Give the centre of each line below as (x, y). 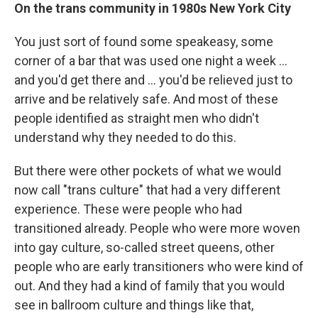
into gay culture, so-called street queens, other (144, 247)
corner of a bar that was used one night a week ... (151, 60)
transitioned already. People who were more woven (157, 228)
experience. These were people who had (128, 209)
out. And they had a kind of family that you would (149, 285)
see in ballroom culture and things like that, (134, 305)
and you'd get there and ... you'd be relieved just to (153, 79)
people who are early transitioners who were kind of (159, 266)
